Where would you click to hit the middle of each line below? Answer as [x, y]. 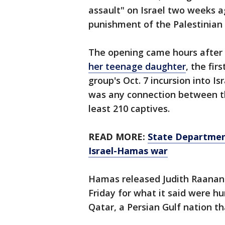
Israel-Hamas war [128, 151]
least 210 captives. [129, 109]
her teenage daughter [137, 67]
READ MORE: [118, 137]
